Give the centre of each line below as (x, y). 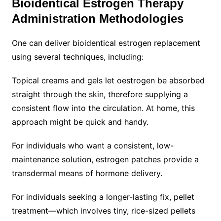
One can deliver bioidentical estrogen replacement (106, 43)
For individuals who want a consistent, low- (92, 145)
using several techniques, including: (77, 56)
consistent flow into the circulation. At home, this (103, 108)
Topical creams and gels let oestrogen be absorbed (108, 80)
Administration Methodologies (97, 18)
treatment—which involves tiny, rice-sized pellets (103, 210)
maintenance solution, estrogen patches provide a (105, 159)
